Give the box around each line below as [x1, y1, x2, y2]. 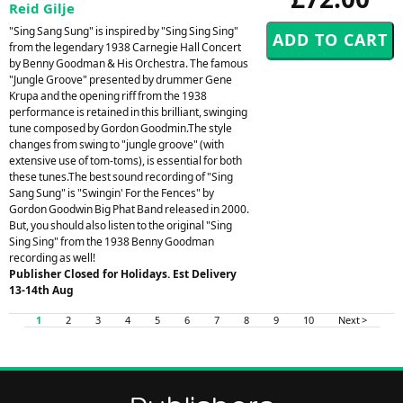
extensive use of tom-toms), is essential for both [9, 152, 242, 168]
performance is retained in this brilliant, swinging [9, 103, 247, 120]
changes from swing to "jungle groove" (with [9, 136, 224, 152]
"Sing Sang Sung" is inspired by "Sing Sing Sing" [9, 22, 238, 39]
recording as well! [9, 249, 95, 265]
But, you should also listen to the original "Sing [9, 217, 232, 233]
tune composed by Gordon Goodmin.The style [9, 120, 232, 136]
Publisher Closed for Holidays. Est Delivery [9, 265, 237, 282]
